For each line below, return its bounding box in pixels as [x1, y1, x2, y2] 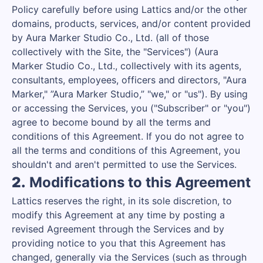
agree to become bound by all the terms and [12, 116, 211, 128]
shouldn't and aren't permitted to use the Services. [12, 159, 237, 170]
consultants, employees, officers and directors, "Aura [12, 74, 247, 86]
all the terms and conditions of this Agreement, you [12, 144, 240, 156]
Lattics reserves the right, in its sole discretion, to [12, 195, 232, 207]
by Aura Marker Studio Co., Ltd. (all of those [12, 32, 209, 43]
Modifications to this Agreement [26, 174, 251, 191]
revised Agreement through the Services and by [12, 223, 224, 235]
